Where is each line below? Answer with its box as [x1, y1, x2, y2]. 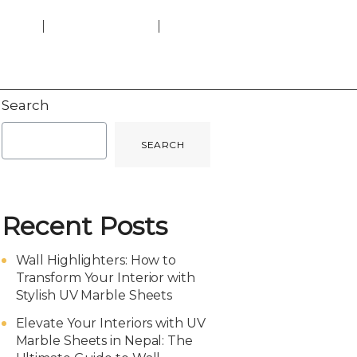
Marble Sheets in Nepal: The [15, 333, 193, 348]
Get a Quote [191, 37, 260, 52]
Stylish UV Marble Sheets [15, 288, 173, 303]
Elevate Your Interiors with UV [15, 316, 206, 331]
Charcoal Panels [60, 20, 143, 33]
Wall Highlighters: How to [15, 253, 177, 268]
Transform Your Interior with [15, 270, 195, 285]
